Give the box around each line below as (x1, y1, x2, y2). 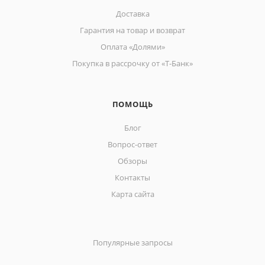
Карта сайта (111, 189, 154, 200)
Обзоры (118, 156, 147, 167)
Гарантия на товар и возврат (80, 25, 185, 36)
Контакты (115, 172, 150, 183)
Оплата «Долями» (100, 41, 165, 53)
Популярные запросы (92, 237, 173, 248)
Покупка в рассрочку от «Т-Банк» (72, 58, 193, 69)
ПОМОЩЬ (112, 99, 153, 110)
